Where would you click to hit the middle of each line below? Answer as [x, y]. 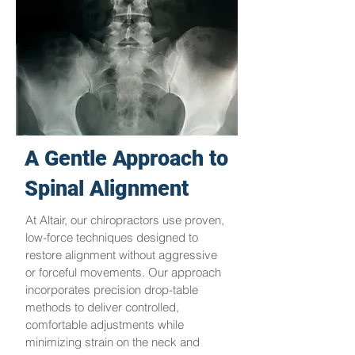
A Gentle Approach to [126, 158]
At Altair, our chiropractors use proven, [125, 220]
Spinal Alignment [107, 189]
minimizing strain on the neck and [113, 342]
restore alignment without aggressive [121, 255]
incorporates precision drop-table [112, 290]
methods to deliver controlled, [102, 307]
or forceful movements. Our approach [123, 272]
